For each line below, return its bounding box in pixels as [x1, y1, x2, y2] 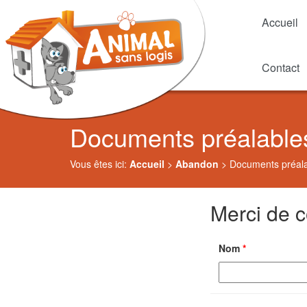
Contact [262, 60, 299, 75]
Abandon [175, 157, 219, 171]
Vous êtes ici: [70, 157, 130, 171]
